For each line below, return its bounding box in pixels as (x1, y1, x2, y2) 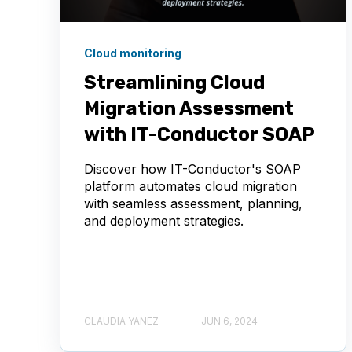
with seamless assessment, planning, (84, 196, 302, 212)
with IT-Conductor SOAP (84, 123, 315, 146)
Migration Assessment (84, 97, 294, 120)
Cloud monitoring (84, 46, 181, 60)
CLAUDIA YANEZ (84, 315, 159, 328)
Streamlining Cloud (84, 71, 265, 94)
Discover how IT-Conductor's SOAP (84, 161, 301, 178)
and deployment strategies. (84, 213, 244, 229)
